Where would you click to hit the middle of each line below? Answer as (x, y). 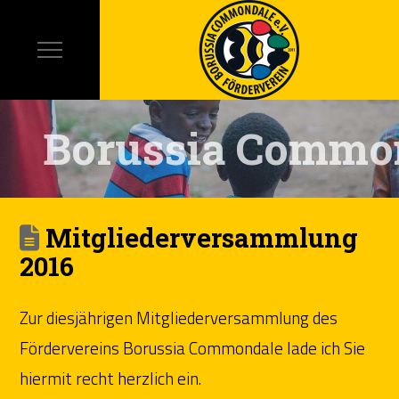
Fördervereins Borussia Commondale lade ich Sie (193, 347)
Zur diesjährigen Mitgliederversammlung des (179, 317)
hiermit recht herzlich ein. (111, 378)
